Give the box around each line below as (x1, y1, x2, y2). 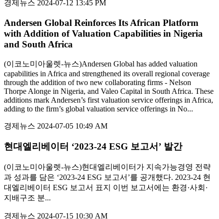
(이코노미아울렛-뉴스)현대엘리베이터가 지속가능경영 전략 (4, 163, 211, 172)
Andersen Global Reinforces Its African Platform (4, 17, 198, 28)
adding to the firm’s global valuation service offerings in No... (4, 104, 193, 113)
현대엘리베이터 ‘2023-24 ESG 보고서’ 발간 (4, 141, 182, 152)
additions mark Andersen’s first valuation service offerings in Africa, (4, 95, 213, 104)
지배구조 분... (4, 194, 51, 202)
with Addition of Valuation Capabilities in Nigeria (4, 28, 203, 39)
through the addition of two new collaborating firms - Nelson (4, 78, 191, 87)
